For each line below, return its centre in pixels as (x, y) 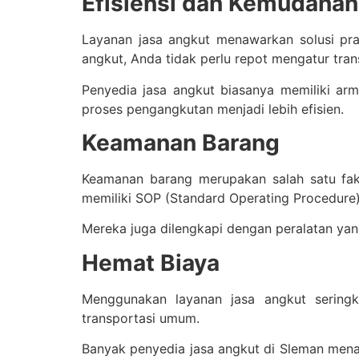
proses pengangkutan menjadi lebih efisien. (213, 109)
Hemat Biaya (151, 262)
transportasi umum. (141, 318)
